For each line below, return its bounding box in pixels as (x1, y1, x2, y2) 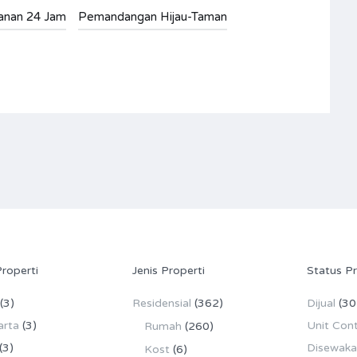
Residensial (131, 296, 191, 310)
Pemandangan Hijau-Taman (78, 9, 227, 24)
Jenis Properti (131, 263, 205, 277)
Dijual (307, 296, 336, 310)
